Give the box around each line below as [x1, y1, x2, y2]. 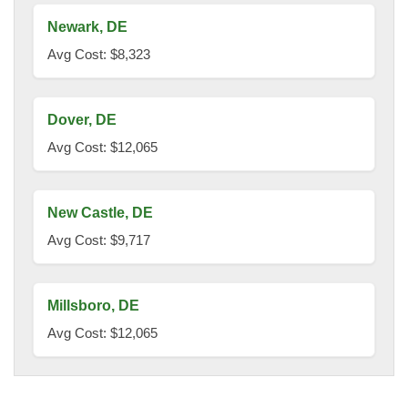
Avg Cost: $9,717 [47, 232, 150, 249]
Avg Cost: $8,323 [47, 46, 150, 63]
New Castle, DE [47, 205, 153, 221]
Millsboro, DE [47, 298, 139, 314]
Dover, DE [47, 112, 117, 128]
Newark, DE [47, 19, 127, 36]
